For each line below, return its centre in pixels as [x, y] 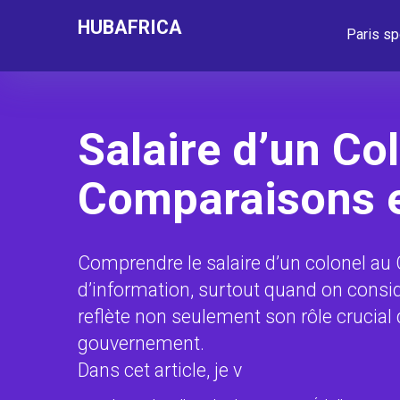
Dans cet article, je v [160, 370]
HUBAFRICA [130, 27]
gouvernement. [141, 343]
